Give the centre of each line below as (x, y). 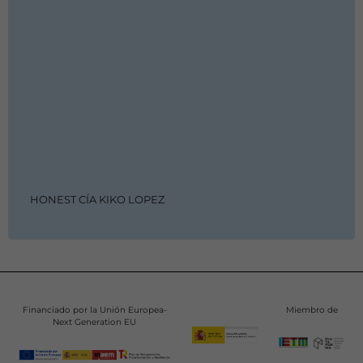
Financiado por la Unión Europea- (94, 310)
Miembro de (312, 310)
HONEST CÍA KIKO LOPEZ (97, 200)
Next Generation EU (95, 322)
